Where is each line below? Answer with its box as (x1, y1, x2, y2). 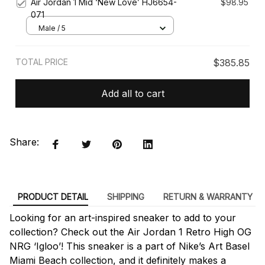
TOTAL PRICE (15, 57, 68, 67)
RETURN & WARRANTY (163, 191, 253, 202)
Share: (9, 136, 39, 148)
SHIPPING (106, 191, 144, 202)
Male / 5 (38, 23, 66, 33)
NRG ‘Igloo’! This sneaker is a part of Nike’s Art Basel (9, 240, 250, 252)
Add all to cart (101, 87, 164, 99)
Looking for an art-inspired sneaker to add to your (9, 211, 236, 224)
